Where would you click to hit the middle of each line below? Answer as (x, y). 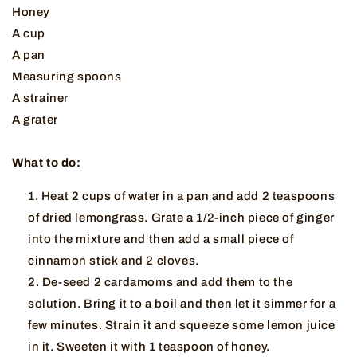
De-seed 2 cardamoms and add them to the (167, 282)
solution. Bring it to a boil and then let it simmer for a (182, 304)
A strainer (40, 98)
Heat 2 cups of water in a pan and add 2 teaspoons (188, 196)
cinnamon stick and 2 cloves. (115, 261)
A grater (35, 120)
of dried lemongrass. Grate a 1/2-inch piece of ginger (181, 218)
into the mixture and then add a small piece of (161, 239)
